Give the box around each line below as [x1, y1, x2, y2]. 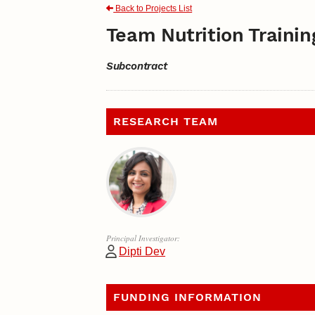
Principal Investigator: [106, 233, 180, 244]
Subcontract [105, 59, 167, 72]
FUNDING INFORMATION [112, 290, 262, 304]
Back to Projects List [113, 3, 193, 13]
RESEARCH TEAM [112, 114, 218, 128]
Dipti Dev [119, 245, 166, 258]
